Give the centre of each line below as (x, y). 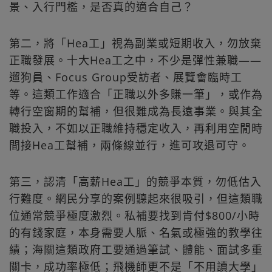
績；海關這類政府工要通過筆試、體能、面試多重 (136, 250)
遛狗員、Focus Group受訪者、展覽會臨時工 (126, 77)
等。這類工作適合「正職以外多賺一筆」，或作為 (136, 94)
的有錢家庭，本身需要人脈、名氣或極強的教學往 (136, 233)
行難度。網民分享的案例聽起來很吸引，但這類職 (136, 199)
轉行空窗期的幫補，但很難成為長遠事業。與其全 (136, 111)
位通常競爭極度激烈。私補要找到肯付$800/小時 (134, 216)
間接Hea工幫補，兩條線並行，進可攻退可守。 (130, 145)
